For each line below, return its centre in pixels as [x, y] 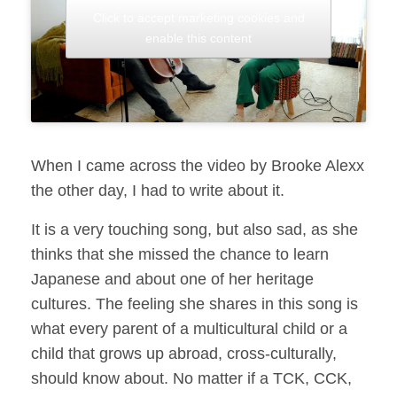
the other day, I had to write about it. [158, 190]
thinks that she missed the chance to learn [180, 254]
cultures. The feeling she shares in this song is [195, 304]
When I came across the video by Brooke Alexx [198, 165]
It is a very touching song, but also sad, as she [195, 229]
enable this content [198, 38]
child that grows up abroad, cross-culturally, [184, 353]
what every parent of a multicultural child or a [189, 328]
